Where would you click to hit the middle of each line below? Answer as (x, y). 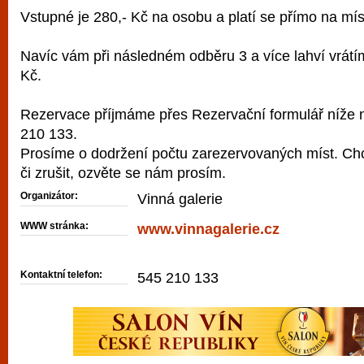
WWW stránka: (54, 225)
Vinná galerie (180, 199)
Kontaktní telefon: (61, 274)
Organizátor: (49, 196)
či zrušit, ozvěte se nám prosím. (123, 172)
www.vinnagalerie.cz (208, 228)
